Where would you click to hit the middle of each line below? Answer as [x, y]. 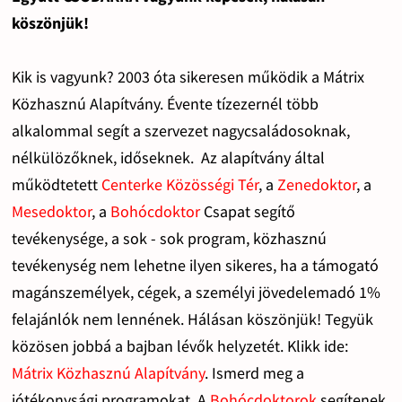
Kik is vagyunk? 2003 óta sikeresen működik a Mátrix [188, 76]
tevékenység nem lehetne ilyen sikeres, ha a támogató [195, 265]
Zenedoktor [316, 184]
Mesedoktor [51, 211]
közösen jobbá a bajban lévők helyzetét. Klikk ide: [179, 345]
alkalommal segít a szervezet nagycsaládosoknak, [180, 130]
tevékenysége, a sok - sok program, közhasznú [169, 238]
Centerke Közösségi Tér [179, 184]
